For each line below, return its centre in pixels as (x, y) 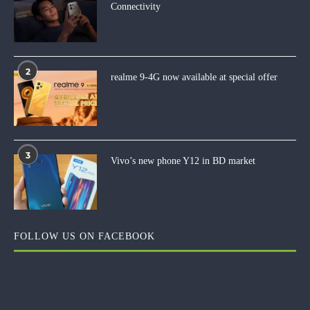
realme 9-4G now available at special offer (194, 77)
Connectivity (136, 7)
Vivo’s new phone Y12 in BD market (183, 161)
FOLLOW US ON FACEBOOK (84, 236)
